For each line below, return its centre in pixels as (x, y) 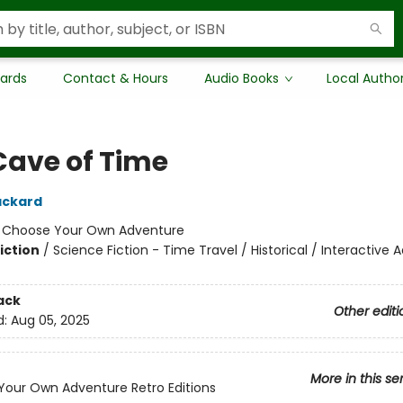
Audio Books (242, 78)
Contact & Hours (116, 78)
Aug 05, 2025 (50, 321)
